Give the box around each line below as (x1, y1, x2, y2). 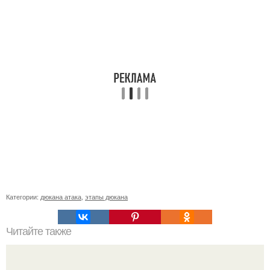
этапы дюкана (85, 191, 128, 201)
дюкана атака (40, 191, 81, 201)
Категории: (6, 191, 40, 201)
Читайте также (6, 225, 71, 237)
